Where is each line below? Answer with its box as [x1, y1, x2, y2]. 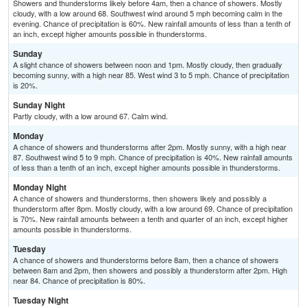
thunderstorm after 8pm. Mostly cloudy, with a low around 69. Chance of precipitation [13, 203, 293, 214]
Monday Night [13, 181, 66, 194]
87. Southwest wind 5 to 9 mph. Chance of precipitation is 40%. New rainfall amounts [13, 151, 293, 163]
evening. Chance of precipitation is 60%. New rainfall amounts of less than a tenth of [13, 18, 291, 29]
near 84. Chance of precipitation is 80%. [13, 275, 145, 286]
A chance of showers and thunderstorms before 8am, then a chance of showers [13, 254, 279, 266]
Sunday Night [13, 99, 65, 112]
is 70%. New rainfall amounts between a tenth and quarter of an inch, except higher [13, 213, 288, 225]
